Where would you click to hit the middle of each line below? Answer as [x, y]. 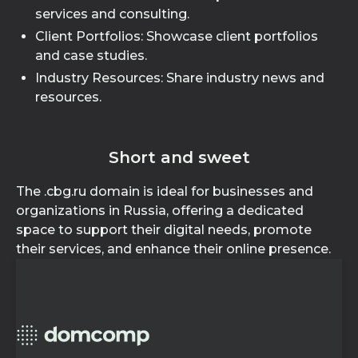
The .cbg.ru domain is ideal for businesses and [165, 191]
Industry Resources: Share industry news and [180, 78]
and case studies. [91, 56]
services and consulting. [112, 14]
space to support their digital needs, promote [164, 230]
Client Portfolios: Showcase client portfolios [177, 36]
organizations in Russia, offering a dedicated [160, 211]
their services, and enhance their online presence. [173, 249]
